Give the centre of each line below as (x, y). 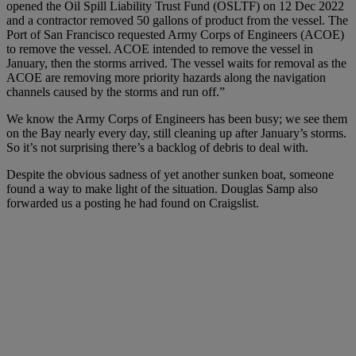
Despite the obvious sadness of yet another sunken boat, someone (170, 174)
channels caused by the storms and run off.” (116, 91)
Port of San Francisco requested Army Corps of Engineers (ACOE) (175, 34)
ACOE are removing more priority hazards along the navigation (166, 77)
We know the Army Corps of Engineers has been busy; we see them (177, 118)
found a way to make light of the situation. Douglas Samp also (162, 188)
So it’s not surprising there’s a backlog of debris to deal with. (157, 147)
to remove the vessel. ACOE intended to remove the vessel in (160, 48)
